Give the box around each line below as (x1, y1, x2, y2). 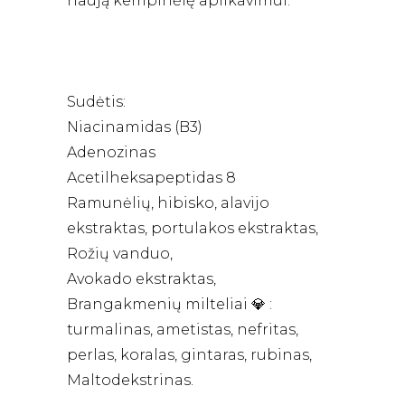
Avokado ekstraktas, (67, 270, 216, 288)
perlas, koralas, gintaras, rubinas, (67, 346, 312, 364)
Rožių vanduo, (67, 245, 173, 263)
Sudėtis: (67, 93, 126, 111)
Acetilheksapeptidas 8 (67, 169, 236, 187)
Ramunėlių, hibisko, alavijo (67, 194, 269, 212)
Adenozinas (67, 144, 155, 162)
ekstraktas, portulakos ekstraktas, (67, 220, 318, 238)
